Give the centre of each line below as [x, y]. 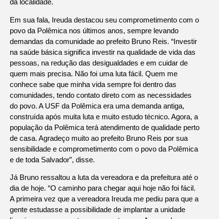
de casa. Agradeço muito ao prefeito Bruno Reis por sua [99, 138]
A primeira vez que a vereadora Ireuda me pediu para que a [104, 199]
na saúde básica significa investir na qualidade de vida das [103, 52]
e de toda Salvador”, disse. [52, 159]
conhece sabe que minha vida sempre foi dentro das [93, 84]
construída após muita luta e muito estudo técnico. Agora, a [104, 116]
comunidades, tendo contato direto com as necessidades [101, 95]
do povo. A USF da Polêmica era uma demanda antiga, [97, 106]
